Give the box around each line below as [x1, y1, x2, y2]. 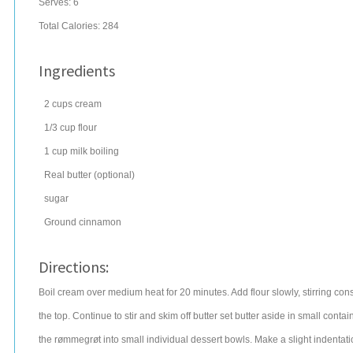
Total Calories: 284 [39, 20, 119, 32]
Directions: [39, 257, 109, 277]
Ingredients [39, 61, 115, 80]
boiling [90, 146, 119, 157]
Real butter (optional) [44, 169, 135, 180]
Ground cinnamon [44, 217, 121, 228]
